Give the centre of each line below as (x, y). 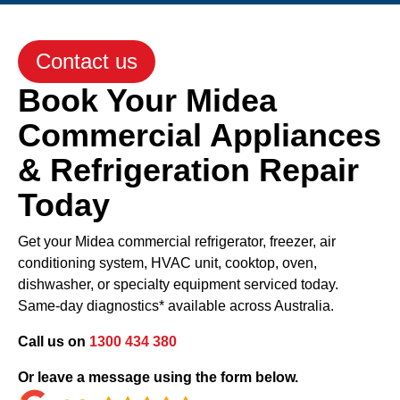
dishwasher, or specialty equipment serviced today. (178, 284)
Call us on (54, 341)
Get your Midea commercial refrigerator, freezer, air (177, 241)
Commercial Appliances (200, 135)
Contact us (87, 61)
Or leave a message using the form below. (158, 377)
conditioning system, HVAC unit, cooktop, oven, (167, 262)
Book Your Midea (147, 100)
